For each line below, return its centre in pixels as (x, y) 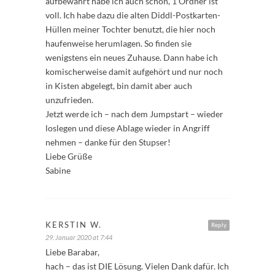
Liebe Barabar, (72, 252)
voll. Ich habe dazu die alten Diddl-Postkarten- (133, 15)
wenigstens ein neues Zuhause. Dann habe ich (132, 58)
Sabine (58, 171)
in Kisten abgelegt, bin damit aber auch (119, 86)
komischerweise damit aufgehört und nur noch (134, 72)
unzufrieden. (69, 100)
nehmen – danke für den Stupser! (108, 142)
